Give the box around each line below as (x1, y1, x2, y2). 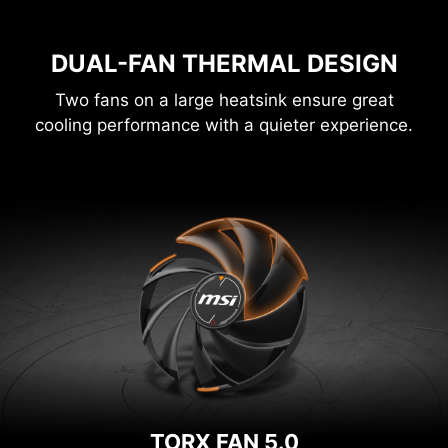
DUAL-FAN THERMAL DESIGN (50, 48, 398, 78)
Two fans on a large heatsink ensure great (54, 89, 394, 110)
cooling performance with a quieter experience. (35, 114, 413, 135)
